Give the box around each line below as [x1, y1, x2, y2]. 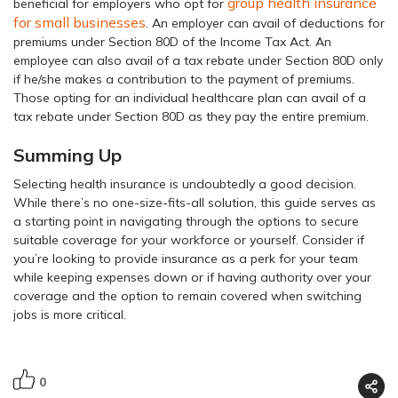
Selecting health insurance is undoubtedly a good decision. [13, 175, 356, 192]
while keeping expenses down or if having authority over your [13, 268, 371, 285]
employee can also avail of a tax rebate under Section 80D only [13, 52, 383, 68]
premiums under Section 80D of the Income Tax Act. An [13, 33, 331, 50]
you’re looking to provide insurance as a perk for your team [13, 250, 358, 267]
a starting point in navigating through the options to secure [13, 212, 359, 229]
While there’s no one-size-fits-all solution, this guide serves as [13, 194, 376, 211]
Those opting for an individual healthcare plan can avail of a [13, 89, 366, 106]
